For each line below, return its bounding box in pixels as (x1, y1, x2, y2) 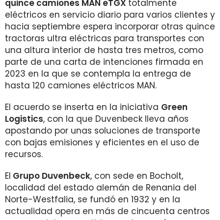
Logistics (5, 113, 43, 125)
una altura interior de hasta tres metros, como (5, 44, 203, 56)
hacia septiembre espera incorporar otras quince (5, 21, 215, 32)
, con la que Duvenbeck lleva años (43, 113, 189, 125)
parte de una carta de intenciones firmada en (5, 56, 203, 68)
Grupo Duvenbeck (11, 170, 90, 182)
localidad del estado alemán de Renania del (5, 182, 196, 193)
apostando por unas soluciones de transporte (5, 125, 200, 137)
